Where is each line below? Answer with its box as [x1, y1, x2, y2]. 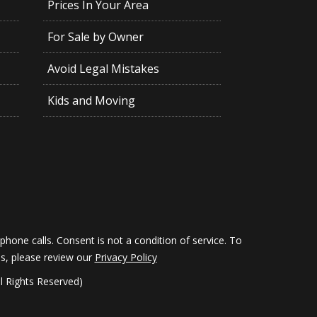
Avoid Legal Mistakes [47, 61, 159, 77]
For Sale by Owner [47, 29, 144, 45]
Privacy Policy [94, 250, 157, 264]
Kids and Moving [47, 93, 135, 109]
